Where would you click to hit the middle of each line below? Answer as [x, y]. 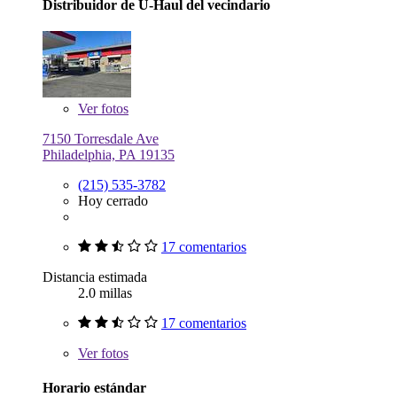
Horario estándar [94, 387]
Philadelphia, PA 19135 [109, 154]
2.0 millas [105, 292]
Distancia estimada [95, 276]
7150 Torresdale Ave [101, 138]
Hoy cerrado [113, 200]
